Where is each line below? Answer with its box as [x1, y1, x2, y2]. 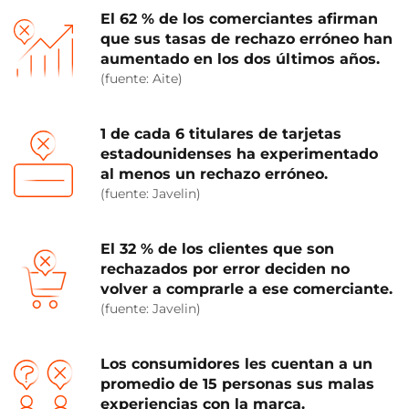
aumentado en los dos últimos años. [100, 50, 380, 68]
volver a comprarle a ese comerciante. [100, 280, 393, 298]
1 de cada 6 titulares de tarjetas [100, 125, 341, 142]
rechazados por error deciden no [100, 260, 350, 278]
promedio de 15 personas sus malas [100, 375, 374, 393]
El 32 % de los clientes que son [100, 240, 334, 257]
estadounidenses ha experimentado [100, 145, 378, 163]
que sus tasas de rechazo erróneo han [100, 30, 393, 47]
